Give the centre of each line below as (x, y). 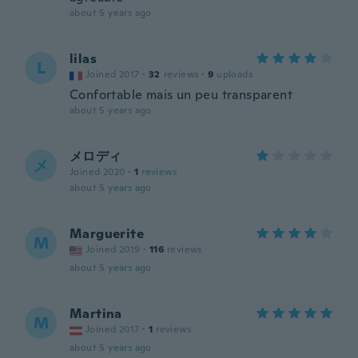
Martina (96, 314)
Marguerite (107, 234)
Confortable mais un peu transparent (181, 95)
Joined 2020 (97, 172)
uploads (235, 74)
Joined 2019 (113, 249)
